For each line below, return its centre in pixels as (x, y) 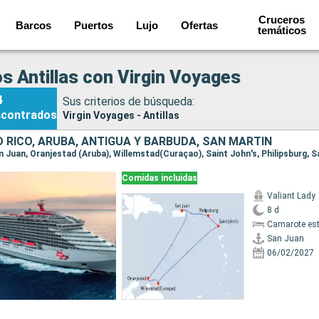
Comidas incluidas (159, 178)
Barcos (34, 25)
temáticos (282, 30)
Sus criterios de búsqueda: (129, 101)
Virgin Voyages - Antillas (121, 115)
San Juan (285, 239)
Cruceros (282, 20)
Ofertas (200, 25)
